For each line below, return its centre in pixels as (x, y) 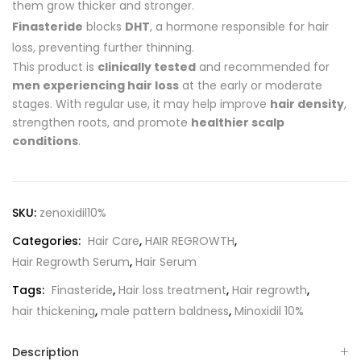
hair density (307, 104)
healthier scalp (238, 123)
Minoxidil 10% (269, 311)
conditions (45, 141)
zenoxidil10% (73, 213)
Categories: (48, 241)
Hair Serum (166, 262)
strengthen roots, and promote (102, 123)
